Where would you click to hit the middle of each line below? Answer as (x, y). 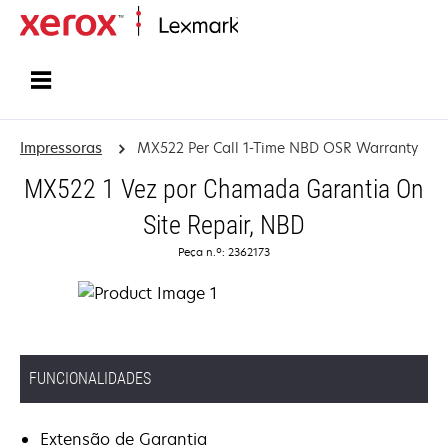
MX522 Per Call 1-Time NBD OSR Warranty (277, 147)
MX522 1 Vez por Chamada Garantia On (224, 189)
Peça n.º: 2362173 (224, 251)
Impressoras (61, 147)
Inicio (252, 26)
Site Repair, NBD (224, 225)
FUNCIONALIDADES (90, 378)
